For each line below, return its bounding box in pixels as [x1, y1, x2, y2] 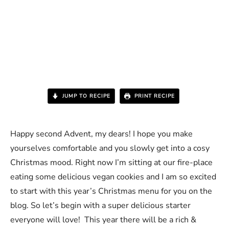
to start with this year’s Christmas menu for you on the [10, 186, 212, 197]
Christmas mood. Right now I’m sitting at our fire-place [10, 157, 213, 169]
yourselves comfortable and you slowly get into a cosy [10, 143, 210, 154]
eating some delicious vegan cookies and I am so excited [10, 171, 216, 183]
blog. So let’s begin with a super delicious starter [10, 200, 191, 212]
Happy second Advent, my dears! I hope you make [10, 128, 193, 140]
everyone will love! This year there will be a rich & [10, 214, 196, 226]
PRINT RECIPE [132, 93, 175, 100]
